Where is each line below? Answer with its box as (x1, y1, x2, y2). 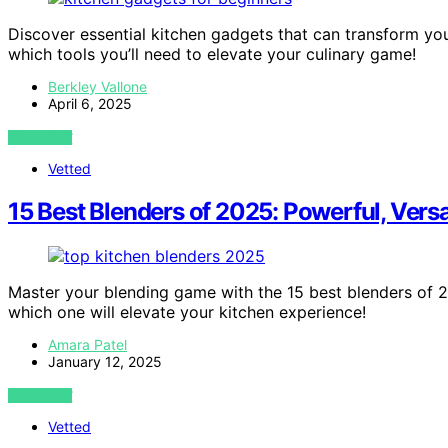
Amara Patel (48, 336, 127, 353)
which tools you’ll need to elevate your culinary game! (8, 44, 416, 65)
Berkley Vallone (48, 78, 147, 96)
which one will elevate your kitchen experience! (8, 302, 366, 322)
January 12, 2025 (48, 353, 162, 370)
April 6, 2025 (48, 95, 132, 113)
